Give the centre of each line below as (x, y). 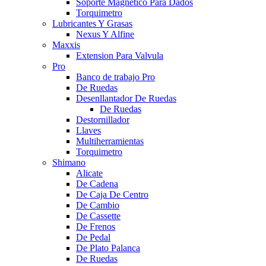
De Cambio (98, 205)
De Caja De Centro (112, 194)
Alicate (89, 173)
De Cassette (98, 216)
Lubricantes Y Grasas (92, 23)
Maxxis (66, 45)
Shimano (69, 162)
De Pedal (93, 237)
